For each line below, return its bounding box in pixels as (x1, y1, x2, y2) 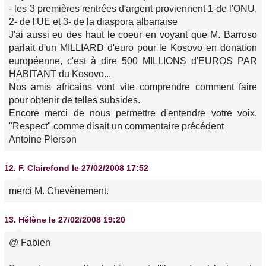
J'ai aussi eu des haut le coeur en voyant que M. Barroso (9, 30, 257, 40)
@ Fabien (9, 237, 50, 248)
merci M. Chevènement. (9, 186, 109, 196)
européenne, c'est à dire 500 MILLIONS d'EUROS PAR (9, 56, 257, 66)
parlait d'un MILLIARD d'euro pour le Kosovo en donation (9, 43, 257, 53)
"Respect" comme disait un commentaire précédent (9, 121, 224, 131)
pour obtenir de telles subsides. (9, 95, 140, 105)
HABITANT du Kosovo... (9, 69, 111, 79)
